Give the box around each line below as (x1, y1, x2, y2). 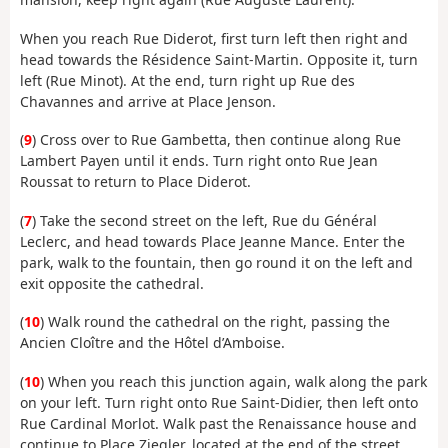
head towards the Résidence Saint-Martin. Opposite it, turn (20, 49, 418, 69)
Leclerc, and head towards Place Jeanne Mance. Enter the (20, 231, 405, 251)
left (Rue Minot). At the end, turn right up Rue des (20, 70, 355, 90)
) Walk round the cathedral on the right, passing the (40, 312, 390, 332)
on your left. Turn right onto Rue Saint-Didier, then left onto (20, 392, 418, 412)
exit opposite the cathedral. (20, 273, 204, 293)
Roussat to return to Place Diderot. (20, 172, 251, 192)
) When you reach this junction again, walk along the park (40, 371, 427, 391)
